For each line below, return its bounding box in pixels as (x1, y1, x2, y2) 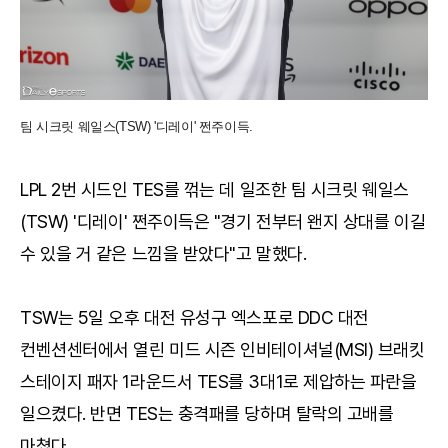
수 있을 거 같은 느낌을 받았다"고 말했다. (20, 243, 307, 265)
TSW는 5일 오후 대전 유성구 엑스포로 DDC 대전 (20, 307, 369, 329)
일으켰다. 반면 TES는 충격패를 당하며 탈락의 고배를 (20, 403, 394, 425)
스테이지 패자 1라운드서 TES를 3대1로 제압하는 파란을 (20, 371, 417, 393)
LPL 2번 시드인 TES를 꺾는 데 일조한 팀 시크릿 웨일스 (20, 179, 409, 201)
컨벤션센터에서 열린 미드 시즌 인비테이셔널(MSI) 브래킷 (20, 339, 425, 361)
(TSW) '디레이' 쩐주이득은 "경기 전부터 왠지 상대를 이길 (20, 211, 426, 233)
